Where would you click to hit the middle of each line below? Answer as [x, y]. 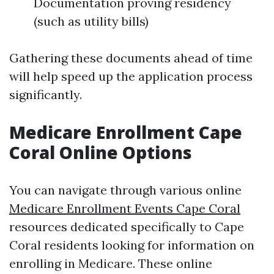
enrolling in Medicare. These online [111, 263]
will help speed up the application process [131, 76]
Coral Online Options [101, 152]
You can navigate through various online [125, 190]
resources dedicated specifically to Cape [127, 227]
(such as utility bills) [91, 21]
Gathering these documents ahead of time [131, 58]
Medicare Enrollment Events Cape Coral [125, 208]
